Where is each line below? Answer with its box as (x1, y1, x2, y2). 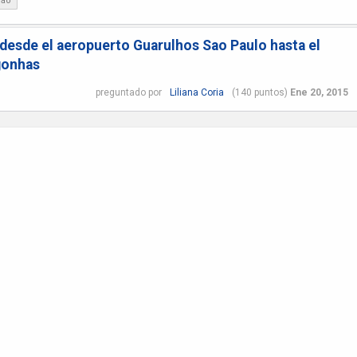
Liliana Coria (169, 86, 224, 98)
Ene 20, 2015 (289, 86, 348, 98)
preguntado (95, 86, 146, 98)
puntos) (251, 86, 288, 98)
